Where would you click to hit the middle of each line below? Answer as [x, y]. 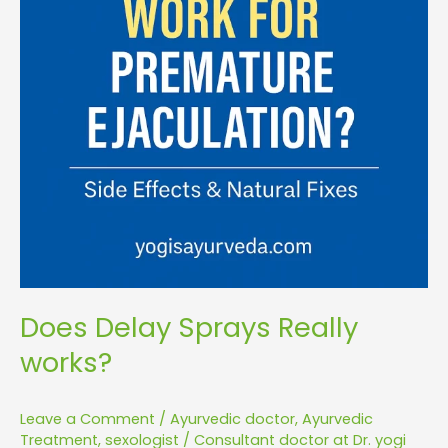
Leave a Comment [87, 418]
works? [66, 362]
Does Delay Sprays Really [189, 327]
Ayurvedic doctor [232, 418]
